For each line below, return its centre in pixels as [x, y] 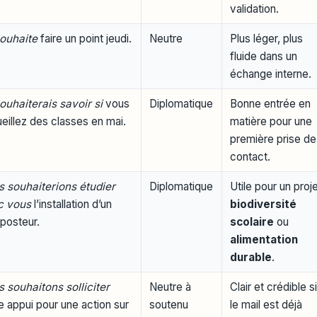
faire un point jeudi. [85, 38]
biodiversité [264, 204]
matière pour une [271, 121]
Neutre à [171, 287]
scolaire [252, 221]
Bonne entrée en [271, 103]
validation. [255, 8]
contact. [250, 156]
